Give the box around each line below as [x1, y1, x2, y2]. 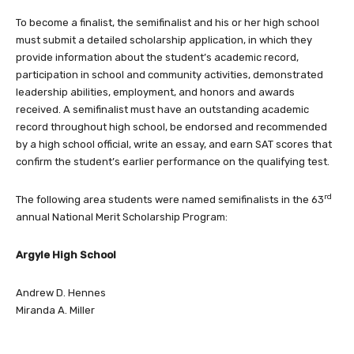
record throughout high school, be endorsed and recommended [16, 121, 327, 134]
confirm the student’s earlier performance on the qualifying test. [16, 156, 330, 168]
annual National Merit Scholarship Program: [16, 211, 228, 224]
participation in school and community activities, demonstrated [16, 69, 323, 81]
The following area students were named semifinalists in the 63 [16, 194, 324, 206]
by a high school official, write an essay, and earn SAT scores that [16, 138, 332, 151]
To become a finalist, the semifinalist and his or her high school [16, 17, 319, 29]
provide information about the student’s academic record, [16, 51, 299, 64]
